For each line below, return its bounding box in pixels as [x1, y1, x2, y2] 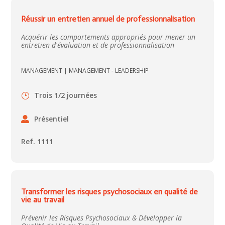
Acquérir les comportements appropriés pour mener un [21, 32, 196, 42]
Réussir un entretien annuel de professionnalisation [21, 14, 195, 24]
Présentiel [34, 114, 69, 124]
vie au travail [21, 195, 65, 205]
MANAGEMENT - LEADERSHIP [69, 66, 149, 75]
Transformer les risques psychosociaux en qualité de [21, 187, 198, 197]
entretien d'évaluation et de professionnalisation [21, 40, 175, 50]
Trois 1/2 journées [34, 90, 97, 100]
